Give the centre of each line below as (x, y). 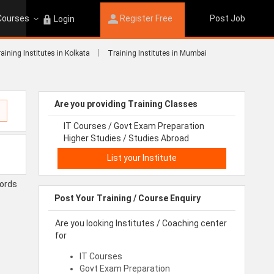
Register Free (146, 18)
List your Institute (142, 158)
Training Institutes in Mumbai (157, 53)
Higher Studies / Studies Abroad (126, 139)
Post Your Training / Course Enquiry (128, 198)
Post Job (228, 18)
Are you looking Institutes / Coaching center (141, 223)
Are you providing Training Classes (126, 104)
